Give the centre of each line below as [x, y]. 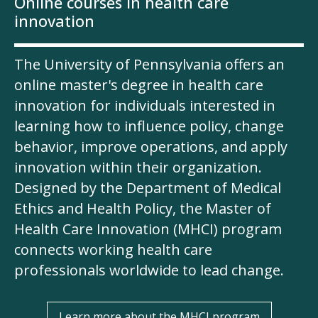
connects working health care [113, 250]
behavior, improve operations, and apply [151, 147]
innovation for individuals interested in [145, 106]
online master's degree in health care [139, 85]
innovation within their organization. [138, 168]
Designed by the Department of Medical [148, 188]
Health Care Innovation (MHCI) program [148, 229]
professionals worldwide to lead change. [149, 270]
